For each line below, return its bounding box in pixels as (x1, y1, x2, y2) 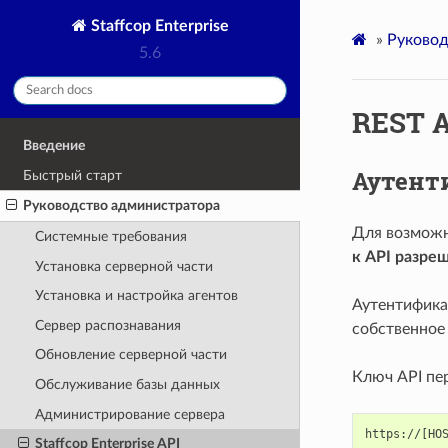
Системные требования (34, 228, 187, 244)
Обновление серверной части (34, 347, 227, 363)
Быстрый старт (23, 167, 123, 183)
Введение (23, 138, 86, 154)
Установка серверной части (34, 258, 213, 274)
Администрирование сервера (34, 406, 225, 422)
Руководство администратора (23, 198, 221, 214)
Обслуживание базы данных (34, 377, 220, 393)
